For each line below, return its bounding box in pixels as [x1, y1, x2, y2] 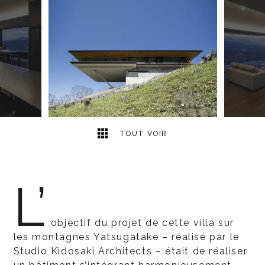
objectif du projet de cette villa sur [50, 217, 234, 228]
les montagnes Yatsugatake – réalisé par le [13, 231, 240, 243]
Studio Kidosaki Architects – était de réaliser [13, 245, 248, 257]
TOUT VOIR [116, 130, 167, 138]
